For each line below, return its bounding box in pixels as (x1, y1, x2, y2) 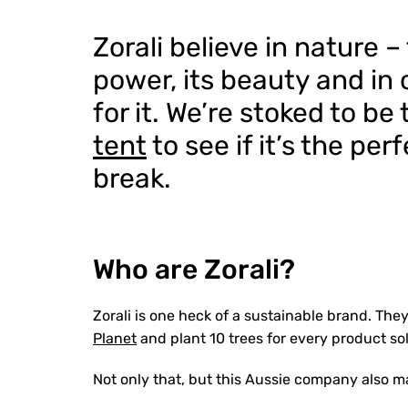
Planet (93, 330, 137, 347)
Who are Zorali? (93, 253, 295, 286)
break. (93, 162, 171, 195)
